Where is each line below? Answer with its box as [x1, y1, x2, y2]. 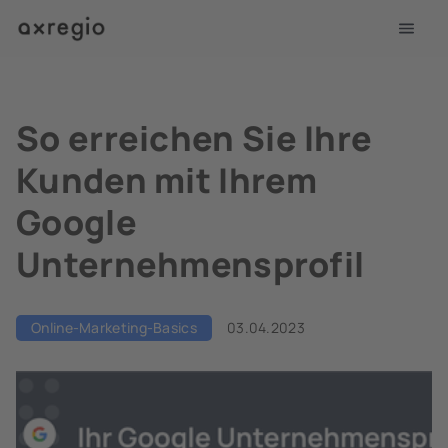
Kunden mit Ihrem [16, 157, 317, 203]
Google [16, 199, 137, 245]
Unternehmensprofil [16, 241, 365, 287]
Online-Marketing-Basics [31, 318, 197, 337]
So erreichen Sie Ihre [16, 115, 373, 161]
